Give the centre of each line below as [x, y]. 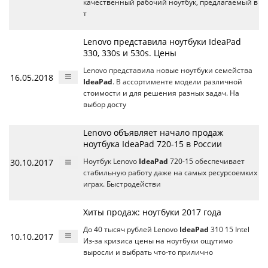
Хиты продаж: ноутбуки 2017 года [152, 212]
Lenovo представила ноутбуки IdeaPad [162, 42]
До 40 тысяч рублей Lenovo [131, 229]
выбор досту [105, 104]
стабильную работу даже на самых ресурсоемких [170, 173]
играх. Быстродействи [122, 184]
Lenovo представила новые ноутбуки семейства [168, 70]
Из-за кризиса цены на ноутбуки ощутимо [158, 241]
